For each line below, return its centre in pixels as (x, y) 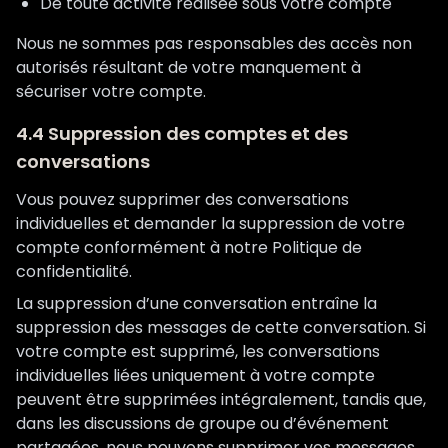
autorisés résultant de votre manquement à (188, 67)
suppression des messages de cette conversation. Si (221, 327)
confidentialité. (74, 271)
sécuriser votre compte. (111, 91)
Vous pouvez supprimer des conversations (182, 199)
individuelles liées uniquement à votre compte (195, 375)
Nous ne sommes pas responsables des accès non (214, 43)
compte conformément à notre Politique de (189, 247)
